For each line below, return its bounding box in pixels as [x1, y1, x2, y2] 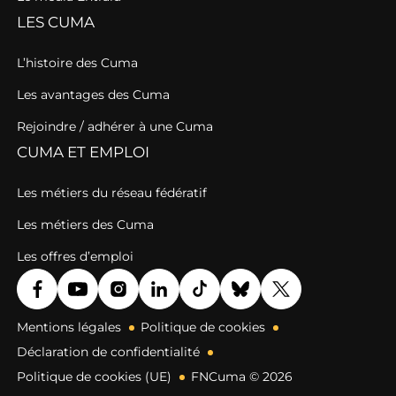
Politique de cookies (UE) [17, 369, 171, 385]
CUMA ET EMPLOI [17, 143, 149, 162]
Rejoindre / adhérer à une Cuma [17, 118, 213, 135]
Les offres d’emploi [17, 248, 133, 265]
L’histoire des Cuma [17, 55, 138, 72]
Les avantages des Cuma [17, 87, 170, 103]
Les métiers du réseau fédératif [17, 185, 207, 202]
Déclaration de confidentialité [17, 344, 200, 361]
